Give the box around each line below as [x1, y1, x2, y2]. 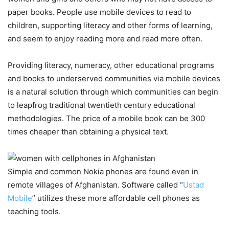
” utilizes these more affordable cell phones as [32, 193, 200, 203]
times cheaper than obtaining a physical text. [8, 127, 169, 137]
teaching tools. [8, 207, 61, 217]
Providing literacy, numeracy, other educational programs [8, 60, 214, 71]
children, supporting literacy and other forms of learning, [8, 20, 213, 31]
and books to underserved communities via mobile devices [8, 74, 220, 84]
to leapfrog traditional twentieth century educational [8, 100, 195, 110]
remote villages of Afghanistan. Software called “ [8, 180, 183, 190]
